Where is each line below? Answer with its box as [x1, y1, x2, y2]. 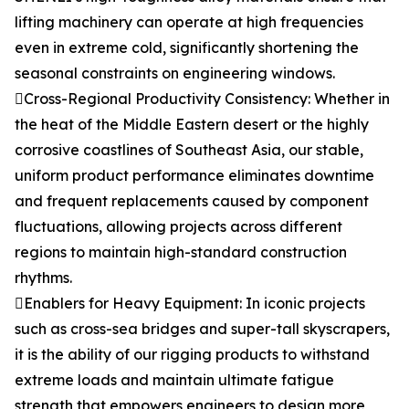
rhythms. [15, 268, 72, 287]
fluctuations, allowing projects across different [15, 217, 342, 236]
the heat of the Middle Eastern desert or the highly [15, 115, 369, 133]
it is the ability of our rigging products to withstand [15, 345, 370, 363]
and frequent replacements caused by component [15, 192, 369, 210]
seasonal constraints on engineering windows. [15, 64, 335, 82]
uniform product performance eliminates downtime [15, 166, 374, 184]
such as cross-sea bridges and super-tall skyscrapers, [15, 320, 390, 338]
